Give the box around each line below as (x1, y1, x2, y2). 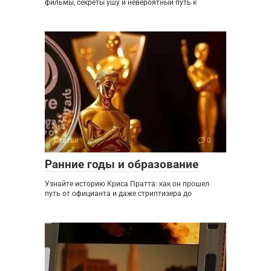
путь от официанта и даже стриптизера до (45, 189, 192, 198)
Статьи (54, 136, 79, 145)
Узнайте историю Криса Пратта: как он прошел (45, 180, 209, 189)
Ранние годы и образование (45, 157, 198, 172)
